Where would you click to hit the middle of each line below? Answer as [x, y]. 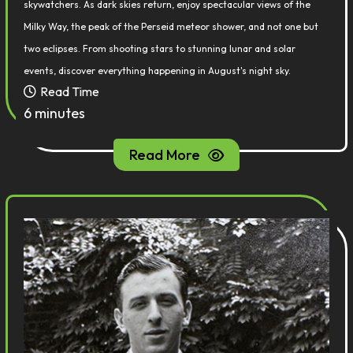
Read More [165, 155]
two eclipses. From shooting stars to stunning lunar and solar [160, 48]
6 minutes [55, 113]
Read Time [70, 91]
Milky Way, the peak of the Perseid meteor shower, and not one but [171, 26]
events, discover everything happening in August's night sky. [158, 71]
